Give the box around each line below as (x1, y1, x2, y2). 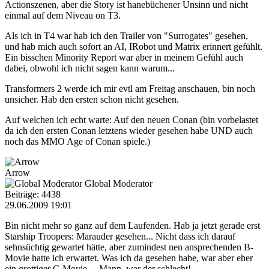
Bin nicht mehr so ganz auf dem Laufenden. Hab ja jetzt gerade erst (5, 220, 260, 231)
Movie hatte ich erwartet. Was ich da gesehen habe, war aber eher (5, 252, 253, 263)
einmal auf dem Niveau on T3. (5, 10, 121, 20)
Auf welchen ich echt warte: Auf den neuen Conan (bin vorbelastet (5, 114, 258, 125)
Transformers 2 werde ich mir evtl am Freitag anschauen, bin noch (5, 83, 255, 94)
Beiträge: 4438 (5, 189, 61, 199)
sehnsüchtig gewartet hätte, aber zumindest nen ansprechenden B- (5, 241, 253, 252)
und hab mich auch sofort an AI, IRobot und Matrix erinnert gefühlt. (5, 41, 262, 52)
